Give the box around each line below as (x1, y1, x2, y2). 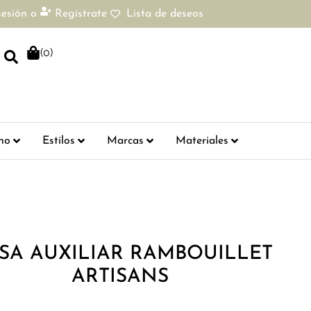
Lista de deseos (126, 8, 203, 19)
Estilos (42, 135, 75, 146)
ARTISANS (72, 267, 169, 287)
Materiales (175, 135, 228, 146)
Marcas (106, 135, 144, 146)
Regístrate (55, 8, 108, 19)
